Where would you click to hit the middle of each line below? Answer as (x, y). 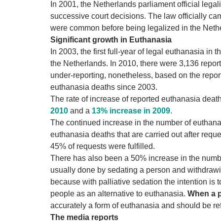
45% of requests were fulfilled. (103, 147)
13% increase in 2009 (131, 111)
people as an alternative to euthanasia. (119, 194)
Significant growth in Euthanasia (111, 40)
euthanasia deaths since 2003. (104, 87)
